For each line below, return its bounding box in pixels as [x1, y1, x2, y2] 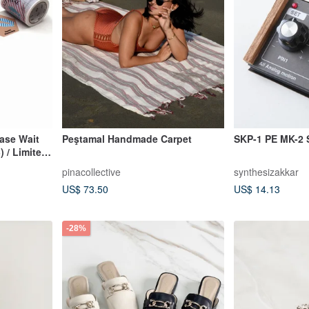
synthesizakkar [234, 164, 299, 179]
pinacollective [61, 164, 121, 179]
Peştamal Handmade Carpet [61, 132, 192, 146]
